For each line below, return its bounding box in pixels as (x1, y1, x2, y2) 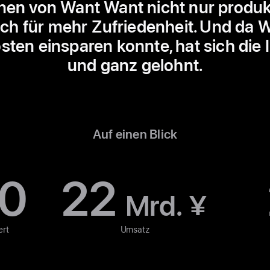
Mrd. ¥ (125, 188, 207, 224)
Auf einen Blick (92, 127, 178, 142)
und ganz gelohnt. (67, 55, 203, 75)
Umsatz (120, 225, 150, 235)
